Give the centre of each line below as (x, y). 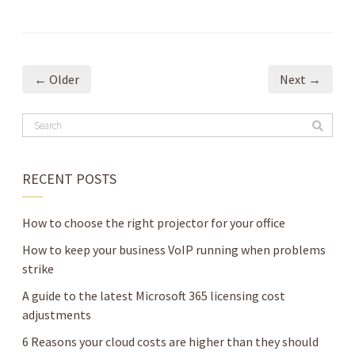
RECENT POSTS (69, 179)
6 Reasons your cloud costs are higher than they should (170, 342)
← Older (57, 80)
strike (38, 269)
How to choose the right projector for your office (154, 223)
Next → (300, 80)
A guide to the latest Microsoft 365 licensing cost (154, 296)
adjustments (57, 315)
